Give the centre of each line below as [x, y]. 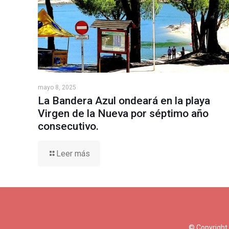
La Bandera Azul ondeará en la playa [124, 100]
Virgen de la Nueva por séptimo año [123, 113]
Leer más [73, 153]
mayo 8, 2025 [57, 87]
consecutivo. [68, 126]
